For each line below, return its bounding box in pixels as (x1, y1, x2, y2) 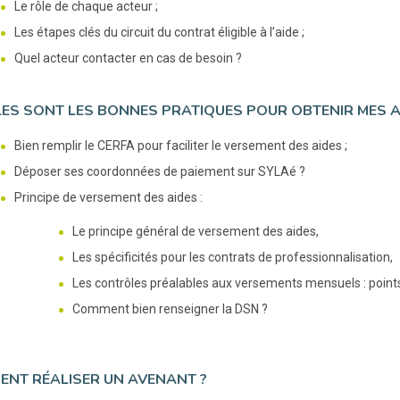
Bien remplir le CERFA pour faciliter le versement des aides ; (13, 137, 347, 153)
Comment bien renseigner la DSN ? (71, 301, 268, 316)
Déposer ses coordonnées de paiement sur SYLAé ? (13, 163, 305, 179)
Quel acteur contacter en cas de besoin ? (13, 50, 242, 65)
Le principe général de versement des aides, (71, 223, 319, 238)
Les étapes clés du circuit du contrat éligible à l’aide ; (13, 24, 304, 39)
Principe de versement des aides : (13, 189, 203, 204)
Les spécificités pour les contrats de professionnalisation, (71, 249, 393, 264)
